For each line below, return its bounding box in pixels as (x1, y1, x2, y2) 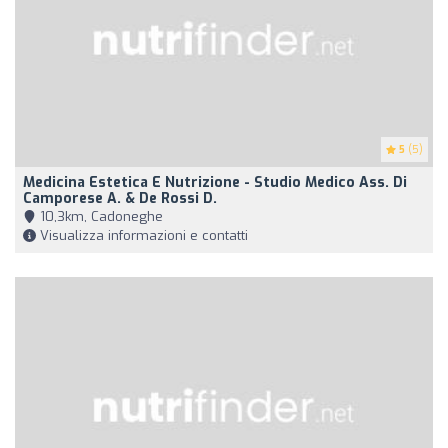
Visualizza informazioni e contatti (36, 227, 248, 245)
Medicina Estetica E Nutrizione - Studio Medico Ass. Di (23, 173, 407, 193)
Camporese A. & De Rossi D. (23, 189, 217, 209)
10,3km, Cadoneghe (36, 208, 163, 226)
